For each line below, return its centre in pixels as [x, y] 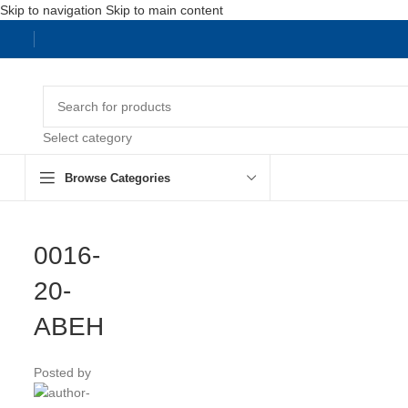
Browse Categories [117, 178]
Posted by [62, 372]
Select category [87, 137]
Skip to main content [164, 10]
